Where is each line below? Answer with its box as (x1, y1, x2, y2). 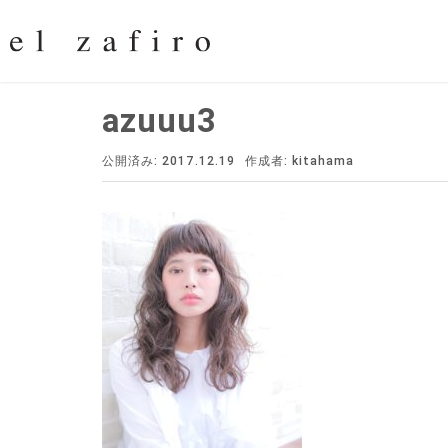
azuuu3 (102, 101, 218, 140)
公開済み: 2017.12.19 (102, 154, 235, 168)
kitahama (292, 154, 355, 168)
